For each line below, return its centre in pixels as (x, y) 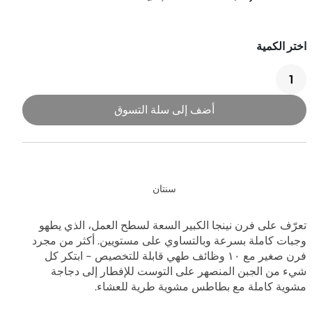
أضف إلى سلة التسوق (164, 109)
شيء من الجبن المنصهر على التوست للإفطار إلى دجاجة (179, 271)
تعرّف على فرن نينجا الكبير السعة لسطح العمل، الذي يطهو (173, 225)
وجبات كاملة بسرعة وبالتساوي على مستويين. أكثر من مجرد (169, 240)
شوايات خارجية (132, 54)
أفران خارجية (136, 74)
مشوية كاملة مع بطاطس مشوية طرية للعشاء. (201, 286)
